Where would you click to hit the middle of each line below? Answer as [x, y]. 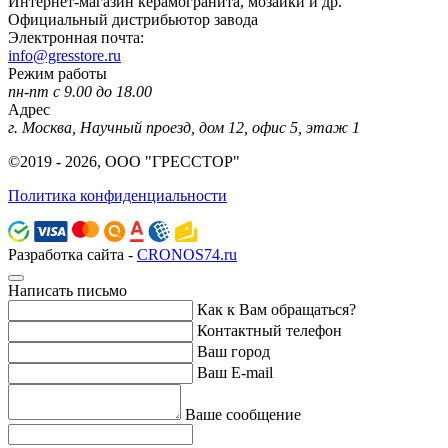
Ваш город [233, 352]
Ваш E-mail [235, 373]
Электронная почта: [76, 38]
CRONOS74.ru [187, 255]
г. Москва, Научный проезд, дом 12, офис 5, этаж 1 [184, 128]
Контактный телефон [269, 331]
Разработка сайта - [72, 255]
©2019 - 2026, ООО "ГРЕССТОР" [124, 162]
